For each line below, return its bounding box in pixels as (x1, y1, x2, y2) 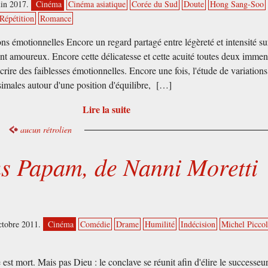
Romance (40, 12, 72, 24)
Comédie (80, 218, 111, 230)
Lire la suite (82, 102, 130, 116)
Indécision (181, 218, 216, 230)
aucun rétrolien (20, 123, 72, 135)
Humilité (145, 218, 175, 230)
